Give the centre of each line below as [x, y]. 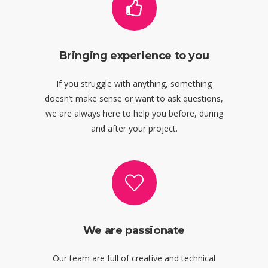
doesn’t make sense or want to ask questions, [134, 98]
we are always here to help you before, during [134, 113]
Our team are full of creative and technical [134, 258]
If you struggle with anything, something [134, 83]
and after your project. [134, 128]
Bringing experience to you [134, 55]
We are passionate [134, 230]
